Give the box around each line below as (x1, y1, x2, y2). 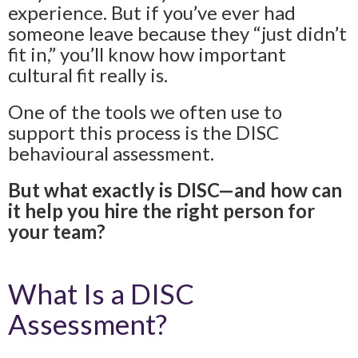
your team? (8, 220, 105, 243)
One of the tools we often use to (8, 100, 282, 123)
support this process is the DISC (8, 121, 279, 144)
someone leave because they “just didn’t (8, 22, 347, 45)
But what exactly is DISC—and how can (8, 178, 342, 201)
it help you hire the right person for (8, 199, 315, 222)
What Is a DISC (8, 276, 194, 310)
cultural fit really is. (8, 63, 168, 86)
